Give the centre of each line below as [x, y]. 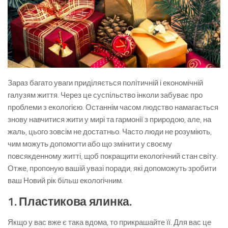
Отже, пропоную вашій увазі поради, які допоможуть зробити [112, 168]
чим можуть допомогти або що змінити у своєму [90, 144]
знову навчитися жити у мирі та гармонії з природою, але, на [109, 120]
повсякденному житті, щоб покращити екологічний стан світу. [113, 156]
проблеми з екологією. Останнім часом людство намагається [113, 107]
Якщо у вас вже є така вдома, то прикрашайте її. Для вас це [109, 222]
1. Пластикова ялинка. [70, 202]
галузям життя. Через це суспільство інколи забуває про [105, 95]
